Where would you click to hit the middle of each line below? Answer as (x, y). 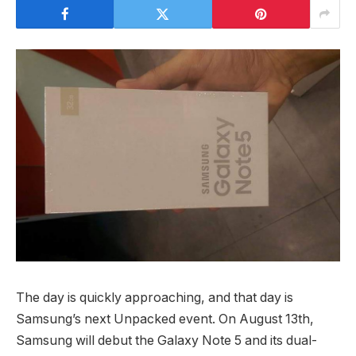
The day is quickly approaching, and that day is (155, 297)
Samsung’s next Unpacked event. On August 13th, (165, 319)
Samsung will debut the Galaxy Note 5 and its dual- (166, 340)
